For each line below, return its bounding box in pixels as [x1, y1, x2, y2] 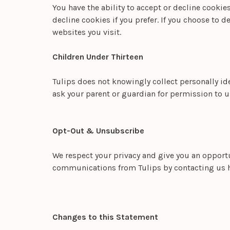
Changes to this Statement [52, 212, 158, 222]
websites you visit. [52, 27, 121, 37]
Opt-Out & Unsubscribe [52, 126, 144, 136]
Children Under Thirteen [52, 52, 143, 62]
